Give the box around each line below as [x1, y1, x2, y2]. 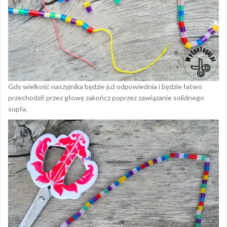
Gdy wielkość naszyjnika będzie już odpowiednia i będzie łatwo [8, 82, 202, 91]
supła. [8, 104, 27, 113]
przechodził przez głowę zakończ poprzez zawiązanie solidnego [8, 93, 204, 102]
